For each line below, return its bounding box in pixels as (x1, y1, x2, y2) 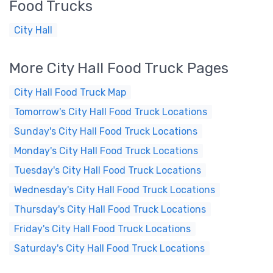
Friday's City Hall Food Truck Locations (14, 223, 191, 235)
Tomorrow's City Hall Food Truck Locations (14, 106, 207, 118)
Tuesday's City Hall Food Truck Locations (14, 165, 201, 176)
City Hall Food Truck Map (14, 87, 126, 98)
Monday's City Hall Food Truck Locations (14, 145, 198, 157)
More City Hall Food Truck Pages (9, 60, 229, 77)
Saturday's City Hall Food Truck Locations (14, 243, 205, 254)
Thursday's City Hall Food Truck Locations (14, 204, 206, 215)
